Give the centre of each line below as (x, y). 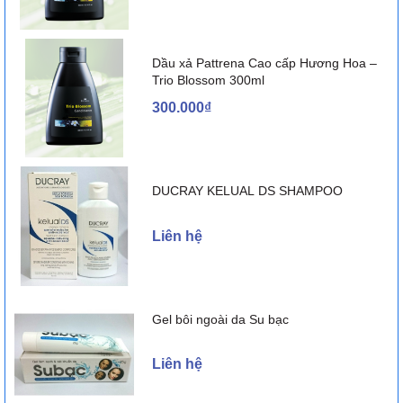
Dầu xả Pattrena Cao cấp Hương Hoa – (264, 63)
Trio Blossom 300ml (208, 80)
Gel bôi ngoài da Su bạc (220, 320)
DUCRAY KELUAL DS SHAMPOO (247, 191)
